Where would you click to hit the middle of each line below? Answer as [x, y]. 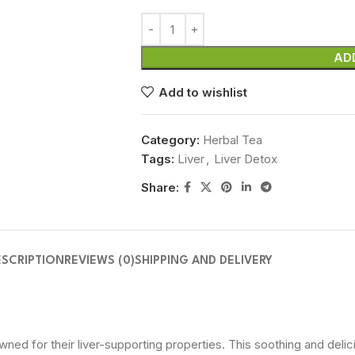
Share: [160, 187]
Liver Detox [245, 159]
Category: [170, 140]
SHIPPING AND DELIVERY [203, 261]
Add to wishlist [202, 92]
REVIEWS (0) [99, 261]
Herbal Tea [232, 140]
